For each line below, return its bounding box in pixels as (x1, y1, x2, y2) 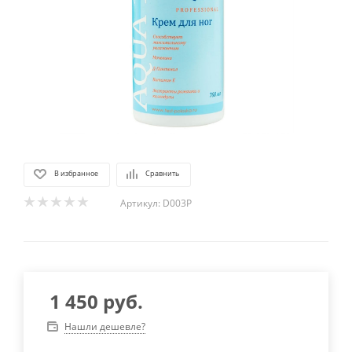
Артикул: (120, 196, 160, 210)
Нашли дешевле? (64, 319, 145, 333)
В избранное (54, 168, 98, 179)
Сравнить (145, 168, 179, 179)
